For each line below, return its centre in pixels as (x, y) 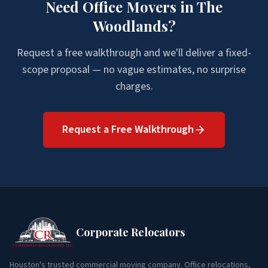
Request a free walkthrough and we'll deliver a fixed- (134, 53)
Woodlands (130, 26)
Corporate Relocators (131, 232)
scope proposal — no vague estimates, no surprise (134, 70)
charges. (134, 86)
